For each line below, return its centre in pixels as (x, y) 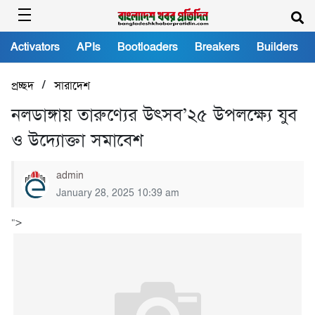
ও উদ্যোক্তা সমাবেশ (77, 141)
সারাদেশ (72, 86)
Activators (35, 47)
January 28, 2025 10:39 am (118, 193)
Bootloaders (148, 47)
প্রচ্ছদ (22, 86)
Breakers (217, 47)
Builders (277, 47)
